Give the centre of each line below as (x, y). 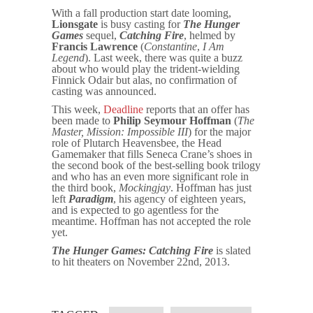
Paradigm (91, 199)
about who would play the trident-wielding (146, 69)
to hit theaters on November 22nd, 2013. (141, 262)
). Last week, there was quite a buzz (163, 58)
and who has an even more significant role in (150, 177)
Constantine (170, 47)
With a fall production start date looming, (141, 13)
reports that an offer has (196, 110)
